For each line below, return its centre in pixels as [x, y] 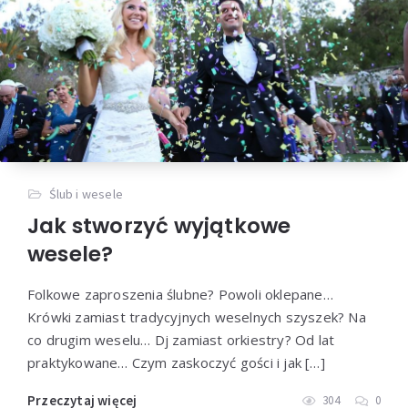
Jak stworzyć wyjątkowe [159, 225]
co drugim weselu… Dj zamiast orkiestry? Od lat [181, 339]
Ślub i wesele [87, 194]
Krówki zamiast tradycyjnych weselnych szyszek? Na [197, 316]
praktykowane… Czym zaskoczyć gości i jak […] [176, 362]
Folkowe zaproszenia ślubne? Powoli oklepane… [180, 294]
